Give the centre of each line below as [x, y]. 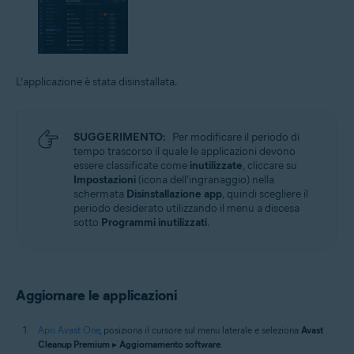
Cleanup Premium [74, 345]
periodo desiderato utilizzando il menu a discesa [186, 209]
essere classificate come [132, 166]
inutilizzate [216, 166]
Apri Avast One [69, 330]
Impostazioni [105, 180]
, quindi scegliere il [265, 194]
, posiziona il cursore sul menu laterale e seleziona [200, 330]
